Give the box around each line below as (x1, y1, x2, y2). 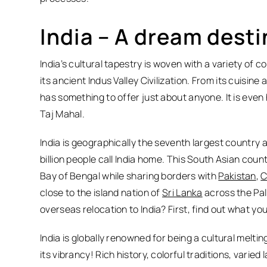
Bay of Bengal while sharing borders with (40, 169, 219, 183)
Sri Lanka (162, 186, 203, 200)
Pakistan (218, 169, 256, 183)
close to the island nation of (40, 186, 163, 200)
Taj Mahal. (40, 107, 85, 121)
